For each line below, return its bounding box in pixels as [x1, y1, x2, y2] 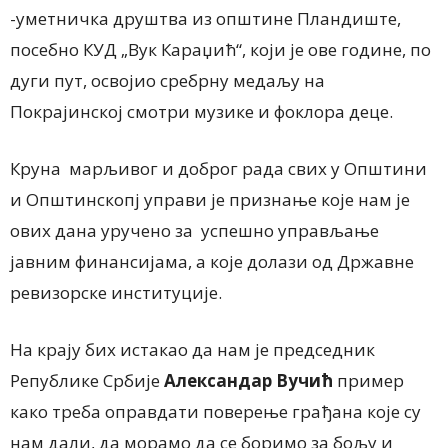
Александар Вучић [164, 369, 333, 393]
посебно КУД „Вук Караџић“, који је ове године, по [10, 38, 431, 62]
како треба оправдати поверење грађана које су [10, 400, 421, 424]
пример [333, 369, 404, 393]
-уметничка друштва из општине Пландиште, [10, 7, 401, 31]
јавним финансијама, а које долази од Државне [10, 250, 414, 274]
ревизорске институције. [10, 281, 222, 305]
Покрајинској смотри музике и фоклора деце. [10, 100, 393, 124]
